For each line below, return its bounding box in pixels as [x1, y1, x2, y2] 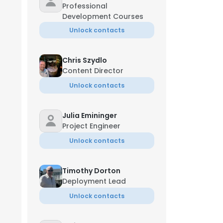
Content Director [62, 66, 123, 76]
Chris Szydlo [62, 55, 107, 65]
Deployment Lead [62, 176, 126, 186]
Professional [62, 1, 108, 11]
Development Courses [62, 11, 143, 21]
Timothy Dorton [62, 166, 120, 176]
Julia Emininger [62, 111, 117, 120]
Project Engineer [62, 121, 120, 131]
